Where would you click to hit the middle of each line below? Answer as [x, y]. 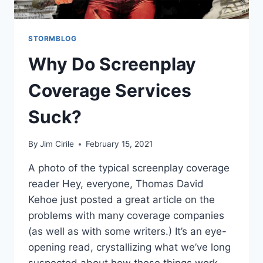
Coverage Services [110, 90]
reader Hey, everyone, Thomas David [116, 184]
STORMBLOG [53, 38]
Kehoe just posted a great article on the [122, 200]
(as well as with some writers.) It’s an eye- [127, 232]
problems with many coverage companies [126, 216]
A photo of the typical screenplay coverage [129, 168]
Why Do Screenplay [112, 64]
